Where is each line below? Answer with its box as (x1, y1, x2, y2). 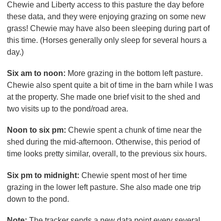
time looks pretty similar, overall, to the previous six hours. (7, 149, 207, 158)
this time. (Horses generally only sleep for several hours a (7, 36, 207, 45)
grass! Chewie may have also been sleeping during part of (7, 24, 210, 33)
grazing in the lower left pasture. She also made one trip (7, 183, 201, 191)
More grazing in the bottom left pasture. (68, 69, 203, 78)
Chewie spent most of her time (81, 171, 187, 180)
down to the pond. (7, 194, 69, 203)
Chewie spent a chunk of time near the (66, 126, 202, 135)
